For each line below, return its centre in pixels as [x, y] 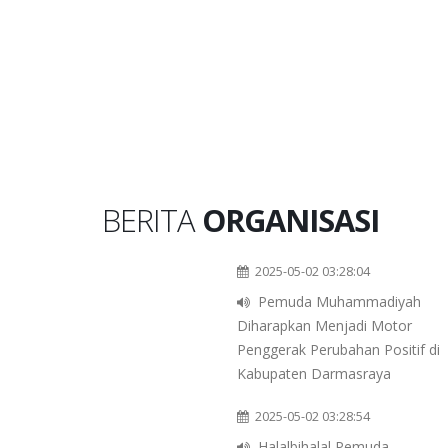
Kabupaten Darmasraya [314, 374]
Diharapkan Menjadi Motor [324, 326]
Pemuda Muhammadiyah [339, 302]
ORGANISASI [290, 220]
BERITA [152, 220]
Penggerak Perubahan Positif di [338, 350]
